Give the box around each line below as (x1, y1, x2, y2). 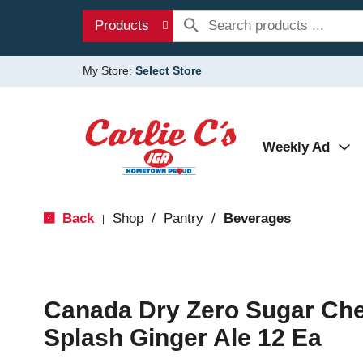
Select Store (135, 64, 202, 77)
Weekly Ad (263, 139, 330, 155)
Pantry (163, 211, 203, 226)
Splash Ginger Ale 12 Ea (43, 324, 322, 351)
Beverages (223, 211, 291, 226)
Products (95, 18, 149, 33)
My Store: (83, 64, 135, 77)
